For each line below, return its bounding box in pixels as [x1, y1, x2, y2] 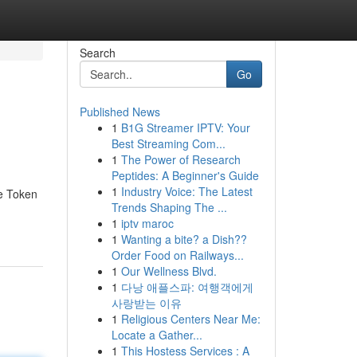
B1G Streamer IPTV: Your [120, 120, 250, 135]
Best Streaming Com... [111, 135, 226, 151]
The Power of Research [120, 151, 241, 167]
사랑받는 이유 [111, 295, 182, 311]
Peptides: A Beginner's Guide [111, 167, 259, 183]
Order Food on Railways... [111, 247, 244, 263]
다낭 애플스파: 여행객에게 [120, 279, 253, 295]
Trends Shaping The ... [111, 199, 227, 215]
